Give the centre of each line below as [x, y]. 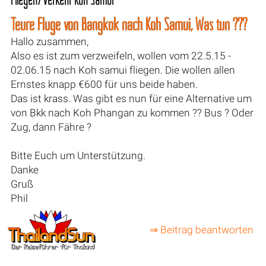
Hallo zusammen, [49, 41]
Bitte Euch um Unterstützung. [78, 155]
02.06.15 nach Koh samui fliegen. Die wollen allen [123, 70]
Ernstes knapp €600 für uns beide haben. [104, 84]
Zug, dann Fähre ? [51, 127]
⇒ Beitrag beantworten [201, 230]
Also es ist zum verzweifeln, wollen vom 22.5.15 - [121, 56]
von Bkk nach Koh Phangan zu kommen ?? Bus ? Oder [132, 113]
